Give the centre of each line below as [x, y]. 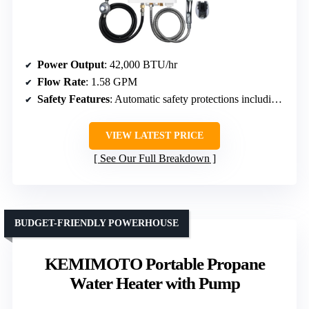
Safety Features [73, 99]
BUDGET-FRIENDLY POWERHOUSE [97, 223]
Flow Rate [61, 81]
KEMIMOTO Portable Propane [154, 263]
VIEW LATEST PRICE [154, 135]
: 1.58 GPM [111, 81]
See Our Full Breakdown [154, 158]
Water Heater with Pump [154, 283]
